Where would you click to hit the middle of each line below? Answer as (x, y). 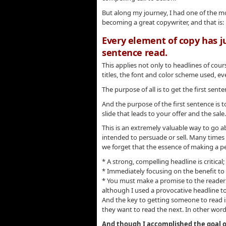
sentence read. (135, 52)
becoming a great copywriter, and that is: (163, 22)
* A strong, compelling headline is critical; (163, 162)
